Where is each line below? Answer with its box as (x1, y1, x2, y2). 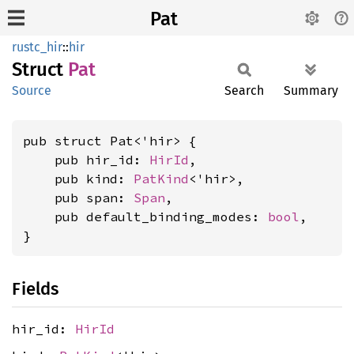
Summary (284, 83, 338, 98)
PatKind (134, 171, 189, 186)
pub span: (23, 190, 134, 205)
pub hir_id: (23, 152, 149, 168)
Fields (12, 278, 58, 299)
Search (224, 83, 264, 98)
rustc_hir (12, 40, 62, 55)
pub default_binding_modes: (23, 209, 268, 224)
